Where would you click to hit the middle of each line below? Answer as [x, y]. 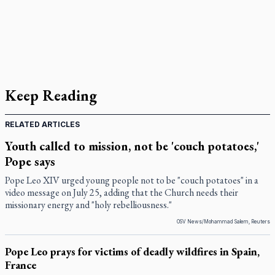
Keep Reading [51, 95]
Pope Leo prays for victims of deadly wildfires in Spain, [132, 251]
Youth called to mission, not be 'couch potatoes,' [132, 146]
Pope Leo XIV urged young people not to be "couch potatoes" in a [132, 180]
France [21, 265]
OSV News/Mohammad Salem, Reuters [223, 222]
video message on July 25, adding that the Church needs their [122, 192]
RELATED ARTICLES [42, 124]
